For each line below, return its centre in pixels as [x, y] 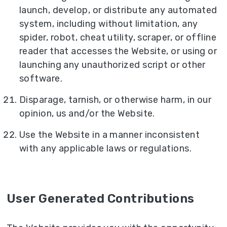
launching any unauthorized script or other [112, 65]
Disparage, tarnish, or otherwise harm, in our [116, 100]
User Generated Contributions [101, 199]
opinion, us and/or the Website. [87, 114]
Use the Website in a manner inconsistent [110, 135]
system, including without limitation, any [109, 24]
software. [41, 79]
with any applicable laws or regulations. [106, 149]
